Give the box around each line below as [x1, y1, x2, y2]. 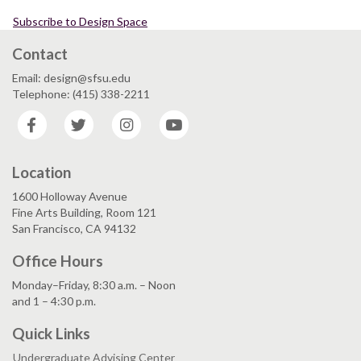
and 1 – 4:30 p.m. [12, 293, 96, 308]
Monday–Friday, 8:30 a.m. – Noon [12, 277, 176, 292]
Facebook [49, 110, 98, 124]
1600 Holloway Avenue [12, 189, 127, 203]
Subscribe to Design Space [13, 14, 147, 28]
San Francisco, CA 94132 [12, 221, 136, 235]
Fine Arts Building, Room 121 [12, 205, 156, 219]
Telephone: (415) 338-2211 [12, 86, 150, 101]
